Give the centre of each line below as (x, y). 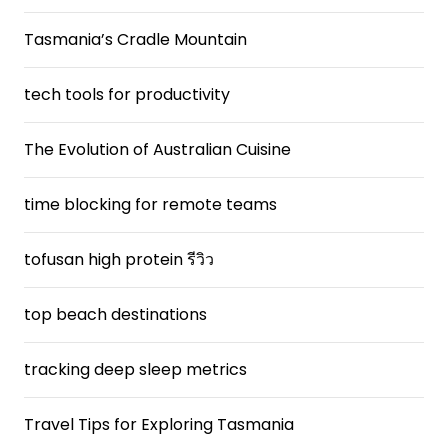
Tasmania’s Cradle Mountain (135, 39)
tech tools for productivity (127, 94)
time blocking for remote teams (150, 204)
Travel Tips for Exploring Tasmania (159, 424)
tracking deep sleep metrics (135, 369)
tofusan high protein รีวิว (119, 259)
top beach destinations (115, 314)
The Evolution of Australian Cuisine (157, 149)
